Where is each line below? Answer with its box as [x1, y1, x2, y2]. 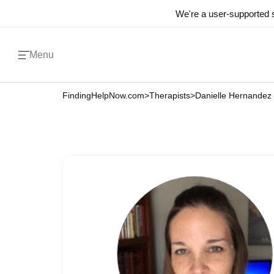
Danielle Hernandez [195, 91, 272, 100]
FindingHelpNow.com [62, 91, 144, 100]
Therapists [149, 91, 190, 100]
